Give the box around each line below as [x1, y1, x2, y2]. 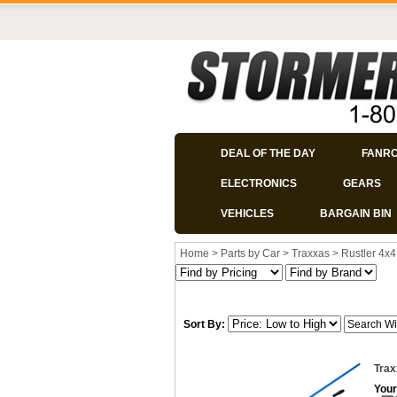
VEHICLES [221, 207, 274, 220]
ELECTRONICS [221, 177, 297, 190]
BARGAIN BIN [320, 207, 392, 220]
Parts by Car [221, 247, 280, 260]
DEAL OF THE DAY [221, 147, 315, 160]
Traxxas [292, 247, 330, 260]
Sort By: [183, 318, 225, 331]
